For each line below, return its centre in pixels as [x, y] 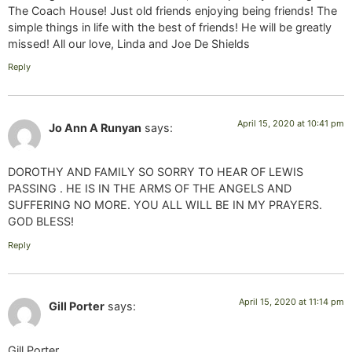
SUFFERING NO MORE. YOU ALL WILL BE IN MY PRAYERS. [165, 205]
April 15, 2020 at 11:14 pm [291, 301]
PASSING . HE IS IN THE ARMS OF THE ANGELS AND [150, 189]
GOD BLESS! [41, 222]
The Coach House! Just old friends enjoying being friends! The [172, 10]
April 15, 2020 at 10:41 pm [291, 124]
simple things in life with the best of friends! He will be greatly [170, 27]
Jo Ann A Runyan [95, 128]
